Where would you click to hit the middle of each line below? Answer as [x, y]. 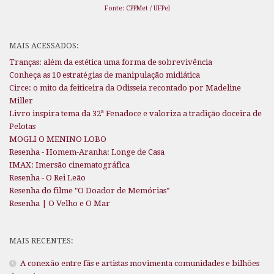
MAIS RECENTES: [41, 240]
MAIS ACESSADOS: [44, 45]
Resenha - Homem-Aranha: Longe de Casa [87, 152]
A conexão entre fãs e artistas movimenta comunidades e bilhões [140, 263]
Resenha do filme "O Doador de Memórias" [89, 190]
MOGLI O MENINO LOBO [58, 139]
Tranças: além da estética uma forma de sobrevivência [111, 62]
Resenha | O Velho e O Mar [60, 203]
